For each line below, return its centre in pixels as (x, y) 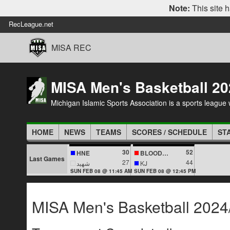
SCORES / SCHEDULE (169, 132)
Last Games (47, 159)
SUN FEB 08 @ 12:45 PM (165, 171)
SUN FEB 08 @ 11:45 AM (101, 171)
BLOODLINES (165, 153)
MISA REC (71, 47)
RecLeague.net (31, 24)
